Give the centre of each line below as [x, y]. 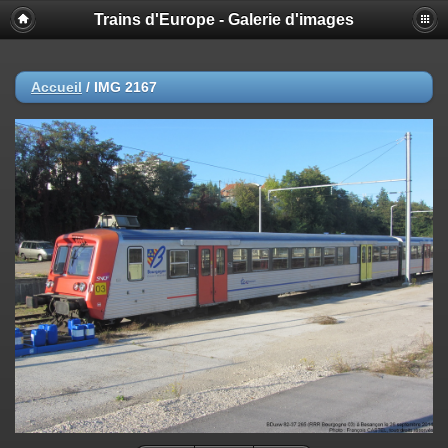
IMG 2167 [125, 87]
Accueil [56, 87]
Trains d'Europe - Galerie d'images [224, 19]
